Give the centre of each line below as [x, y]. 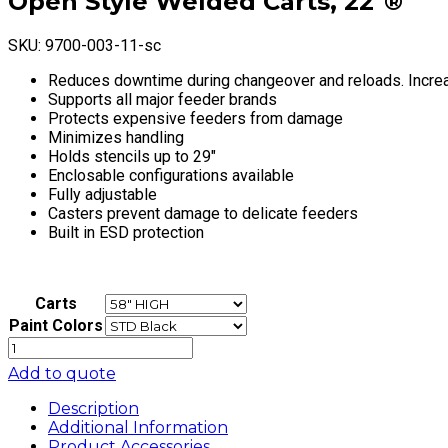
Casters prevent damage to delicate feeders [203, 213]
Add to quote [62, 373]
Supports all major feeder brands [162, 99]
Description [93, 408]
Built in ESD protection [126, 232]
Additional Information [138, 427]
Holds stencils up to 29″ [132, 156]
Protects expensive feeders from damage [195, 118]
